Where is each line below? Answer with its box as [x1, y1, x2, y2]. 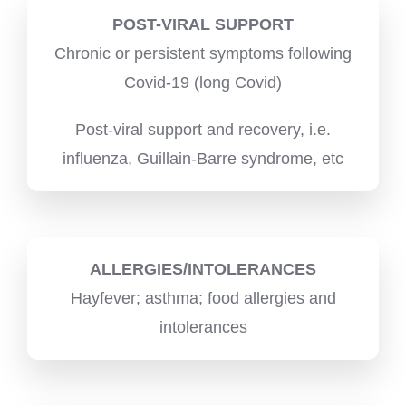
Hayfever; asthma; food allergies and [70, 288, 336, 307]
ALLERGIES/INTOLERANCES [90, 259, 316, 278]
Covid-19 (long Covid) [124, 72, 282, 92]
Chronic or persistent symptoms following [54, 43, 352, 63]
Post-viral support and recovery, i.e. [75, 120, 331, 139]
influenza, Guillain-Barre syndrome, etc [63, 149, 343, 168]
